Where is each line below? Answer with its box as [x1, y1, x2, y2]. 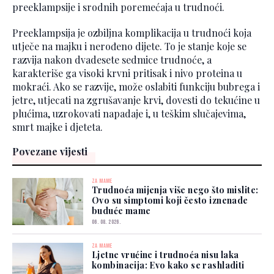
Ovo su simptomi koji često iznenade [92, 194, 248, 207]
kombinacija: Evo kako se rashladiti [92, 259, 245, 272]
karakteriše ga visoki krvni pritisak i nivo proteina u [12, 67, 242, 80]
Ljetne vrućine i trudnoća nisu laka [92, 249, 239, 261]
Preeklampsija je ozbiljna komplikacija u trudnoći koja [12, 26, 251, 40]
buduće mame [92, 205, 151, 217]
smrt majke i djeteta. [12, 120, 103, 134]
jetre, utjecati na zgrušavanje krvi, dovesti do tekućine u [12, 94, 260, 107]
